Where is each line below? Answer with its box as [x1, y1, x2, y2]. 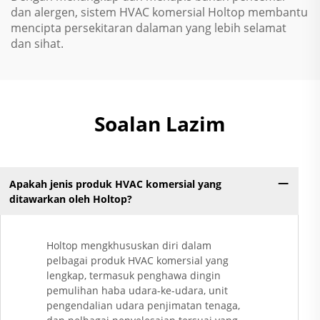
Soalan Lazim [94, 110, 226, 137]
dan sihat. [11, 36, 64, 51]
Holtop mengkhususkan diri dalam [46, 239, 211, 253]
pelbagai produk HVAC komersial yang [46, 254, 229, 268]
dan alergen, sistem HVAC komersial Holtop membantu [11, 4, 308, 20]
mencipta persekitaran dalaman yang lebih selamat [11, 20, 286, 36]
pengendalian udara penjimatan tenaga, [46, 299, 240, 313]
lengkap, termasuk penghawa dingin [46, 269, 221, 283]
